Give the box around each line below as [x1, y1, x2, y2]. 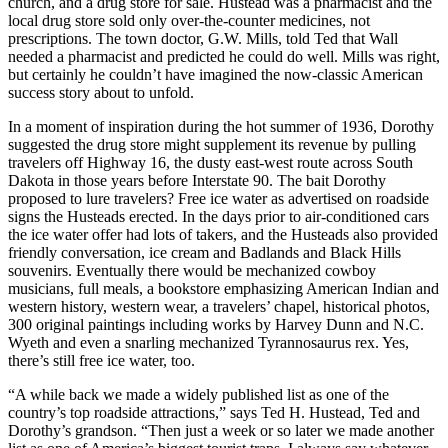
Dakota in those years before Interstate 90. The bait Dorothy [8, 172, 386, 190]
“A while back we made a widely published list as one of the [8, 386, 389, 404]
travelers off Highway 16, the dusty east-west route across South [8, 154, 413, 172]
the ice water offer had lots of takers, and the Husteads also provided [8, 226, 438, 244]
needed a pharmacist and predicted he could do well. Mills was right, [8, 48, 440, 66]
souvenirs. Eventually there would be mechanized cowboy [8, 262, 376, 280]
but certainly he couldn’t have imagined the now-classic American [8, 66, 423, 84]
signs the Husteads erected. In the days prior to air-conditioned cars [8, 208, 429, 226]
